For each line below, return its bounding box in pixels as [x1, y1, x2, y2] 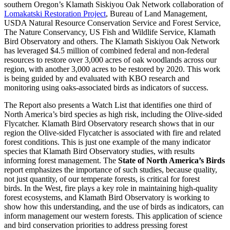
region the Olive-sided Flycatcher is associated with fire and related [4, 128, 221, 137]
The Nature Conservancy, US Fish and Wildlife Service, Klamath [4, 27, 216, 36]
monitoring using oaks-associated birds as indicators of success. [4, 83, 208, 92]
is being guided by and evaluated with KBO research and [4, 73, 189, 83]
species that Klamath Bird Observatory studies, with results [4, 146, 195, 156]
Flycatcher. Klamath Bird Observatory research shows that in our [4, 119, 214, 128]
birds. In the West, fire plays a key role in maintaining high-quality [4, 183, 218, 193]
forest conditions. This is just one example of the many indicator [4, 137, 210, 146]
